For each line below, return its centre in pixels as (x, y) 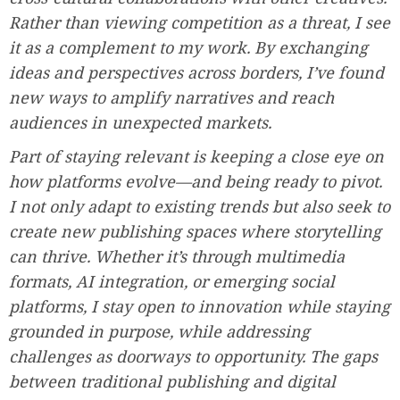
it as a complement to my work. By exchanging (188, 47)
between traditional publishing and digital (172, 381)
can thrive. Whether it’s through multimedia (177, 256)
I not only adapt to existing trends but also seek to (200, 206)
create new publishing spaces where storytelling (195, 231)
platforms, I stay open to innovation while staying (200, 306)
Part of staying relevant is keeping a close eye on (196, 156)
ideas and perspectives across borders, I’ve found (196, 72)
